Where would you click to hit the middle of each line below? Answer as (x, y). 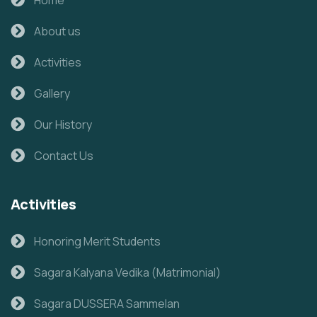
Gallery (52, 93)
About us (57, 31)
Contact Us (64, 155)
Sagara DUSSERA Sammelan (107, 303)
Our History (63, 124)
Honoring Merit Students (97, 241)
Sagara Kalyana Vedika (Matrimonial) (127, 272)
